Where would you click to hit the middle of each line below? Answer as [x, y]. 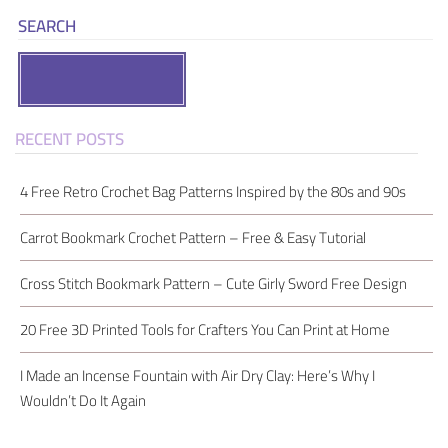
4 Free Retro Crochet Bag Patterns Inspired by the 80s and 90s [213, 192]
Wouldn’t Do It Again [83, 401]
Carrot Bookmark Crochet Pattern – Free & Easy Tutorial [193, 238]
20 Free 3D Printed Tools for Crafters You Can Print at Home [205, 330]
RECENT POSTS [69, 139]
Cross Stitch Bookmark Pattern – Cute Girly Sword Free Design [213, 284]
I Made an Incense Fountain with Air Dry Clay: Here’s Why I [197, 376]
